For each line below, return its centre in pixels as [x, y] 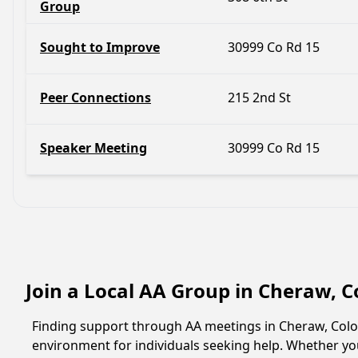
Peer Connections [95, 97]
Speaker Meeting [93, 148]
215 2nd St [259, 97]
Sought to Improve [100, 47]
